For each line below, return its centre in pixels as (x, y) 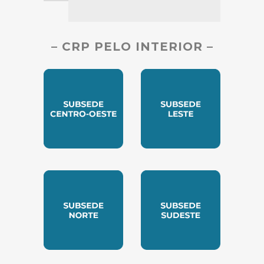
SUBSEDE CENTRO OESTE (116, 167)
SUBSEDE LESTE (186, 167)
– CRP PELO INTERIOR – (132, 47)
